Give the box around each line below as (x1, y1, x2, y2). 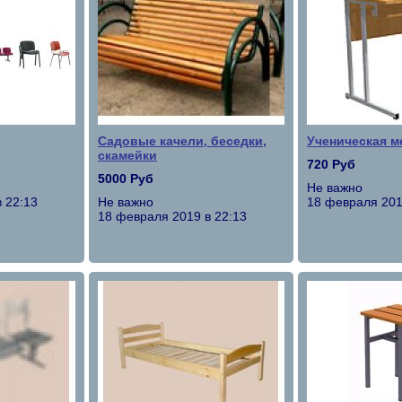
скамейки (98, 148, 157, 162)
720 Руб (307, 157, 355, 171)
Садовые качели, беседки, (98, 134, 267, 148)
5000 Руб (98, 171, 153, 186)
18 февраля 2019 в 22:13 (98, 209, 247, 223)
